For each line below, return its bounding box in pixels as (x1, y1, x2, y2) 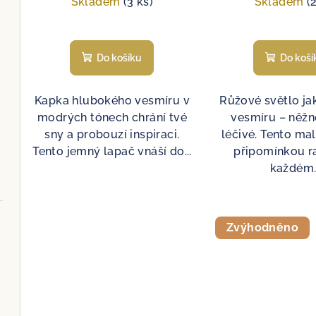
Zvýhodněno (226, 220, 298, 234)
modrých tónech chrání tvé (37, 110, 187, 124)
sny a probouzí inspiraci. (44, 127, 180, 141)
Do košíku (97, 51, 142, 63)
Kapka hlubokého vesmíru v (34, 93, 190, 107)
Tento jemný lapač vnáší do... (32, 144, 192, 158)
